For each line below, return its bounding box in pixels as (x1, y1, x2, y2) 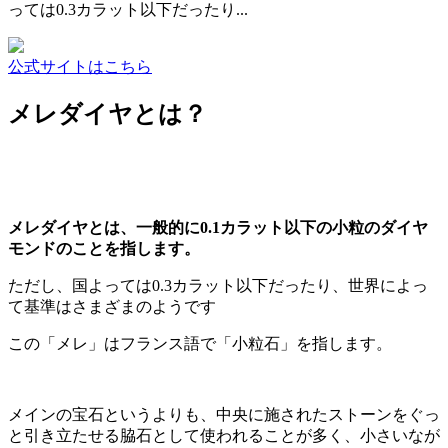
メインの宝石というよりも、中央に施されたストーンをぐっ (8, 405, 440, 423)
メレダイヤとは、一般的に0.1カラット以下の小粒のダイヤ (8, 218, 428, 236)
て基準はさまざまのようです (8, 297, 216, 315)
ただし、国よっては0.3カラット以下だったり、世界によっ (8, 276, 428, 294)
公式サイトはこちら (8, 57, 152, 75)
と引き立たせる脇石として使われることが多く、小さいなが (8, 426, 440, 444)
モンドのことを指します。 (8, 239, 200, 257)
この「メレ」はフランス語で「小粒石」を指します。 (8, 334, 392, 352)
